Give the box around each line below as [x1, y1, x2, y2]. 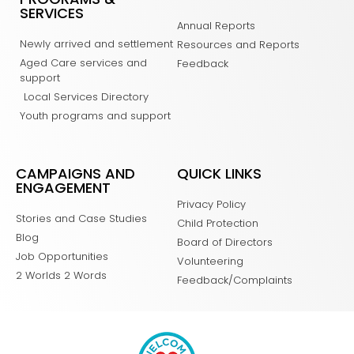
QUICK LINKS [177, 163, 262, 183]
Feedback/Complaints [177, 272, 292, 288]
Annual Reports [177, 17, 255, 33]
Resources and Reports [177, 36, 299, 52]
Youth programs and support [20, 107, 171, 123]
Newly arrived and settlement [20, 36, 173, 51]
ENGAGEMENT [16, 177, 111, 198]
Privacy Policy [177, 196, 246, 212]
